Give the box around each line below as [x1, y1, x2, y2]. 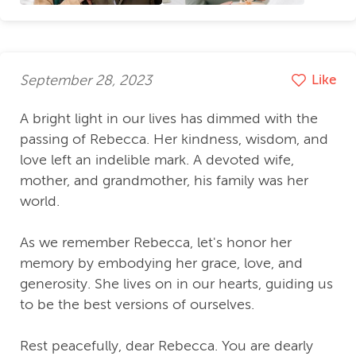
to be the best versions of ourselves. [20, 296, 254, 313]
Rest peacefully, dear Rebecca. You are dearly [20, 338, 313, 354]
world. [20, 193, 60, 210]
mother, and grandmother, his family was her [20, 172, 308, 189]
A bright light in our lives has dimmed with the [20, 110, 318, 127]
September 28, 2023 [20, 72, 152, 88]
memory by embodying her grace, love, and [20, 255, 303, 272]
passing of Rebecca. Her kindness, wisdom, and [20, 131, 328, 148]
